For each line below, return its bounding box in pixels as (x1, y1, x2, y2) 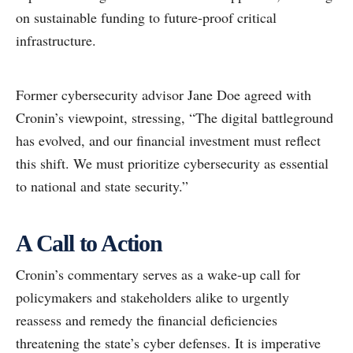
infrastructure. (16, 31, 96, 50)
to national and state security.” (16, 176, 188, 196)
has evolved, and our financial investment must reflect (16, 131, 321, 150)
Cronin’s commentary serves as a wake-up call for (16, 265, 300, 284)
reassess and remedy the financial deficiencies (16, 310, 277, 330)
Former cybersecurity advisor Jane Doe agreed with (16, 85, 311, 105)
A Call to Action (16, 230, 162, 257)
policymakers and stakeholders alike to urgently (16, 288, 289, 307)
